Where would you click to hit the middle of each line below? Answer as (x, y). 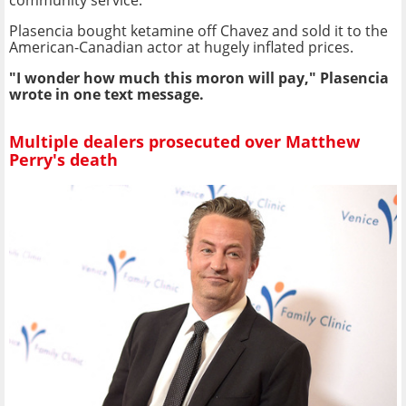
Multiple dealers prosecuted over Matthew (184, 142)
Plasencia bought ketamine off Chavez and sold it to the (198, 30)
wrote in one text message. (106, 94)
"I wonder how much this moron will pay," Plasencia (199, 77)
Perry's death (63, 160)
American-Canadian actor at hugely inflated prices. (181, 47)
